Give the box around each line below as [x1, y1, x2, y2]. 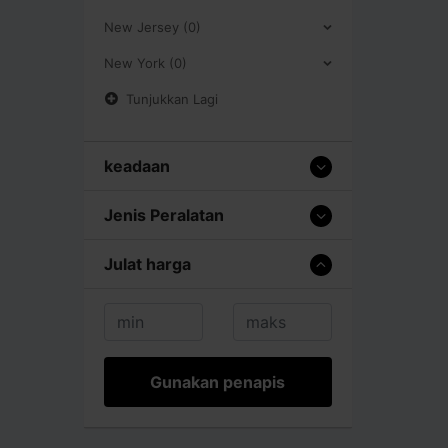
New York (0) [104, 54, 187, 71]
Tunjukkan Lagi [126, 90, 218, 107]
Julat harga [104, 253, 191, 274]
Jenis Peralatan [104, 204, 224, 225]
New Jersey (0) [104, 18, 201, 35]
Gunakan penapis [150, 371, 286, 392]
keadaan [104, 155, 170, 176]
